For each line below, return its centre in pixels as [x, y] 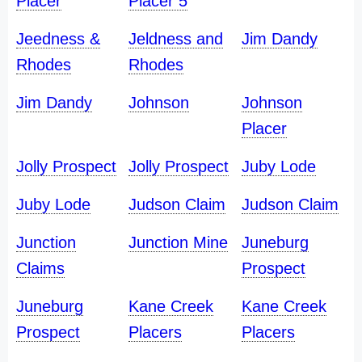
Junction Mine [179, 242]
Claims [40, 268]
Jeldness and [176, 39]
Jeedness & [58, 39]
